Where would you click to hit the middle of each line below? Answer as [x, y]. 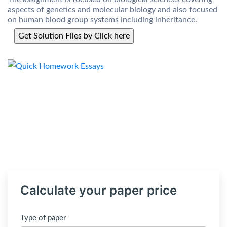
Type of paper [43, 218]
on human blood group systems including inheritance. [102, 20]
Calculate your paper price [99, 190]
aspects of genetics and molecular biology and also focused [112, 10]
